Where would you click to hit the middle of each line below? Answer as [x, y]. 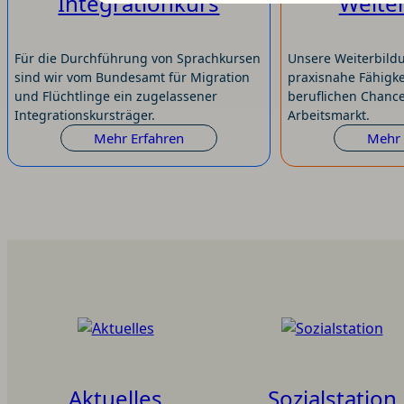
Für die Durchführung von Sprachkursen [138, 59]
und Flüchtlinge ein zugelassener [116, 96]
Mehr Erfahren [138, 138]
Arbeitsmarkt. [328, 115]
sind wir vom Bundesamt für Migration [133, 78]
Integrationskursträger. [85, 115]
